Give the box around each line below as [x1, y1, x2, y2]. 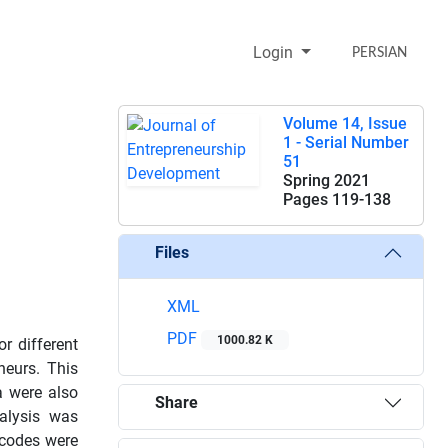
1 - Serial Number [283, 132, 409, 152]
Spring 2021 [283, 170, 370, 190]
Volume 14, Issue [283, 113, 407, 133]
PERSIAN [352, 44, 408, 61]
